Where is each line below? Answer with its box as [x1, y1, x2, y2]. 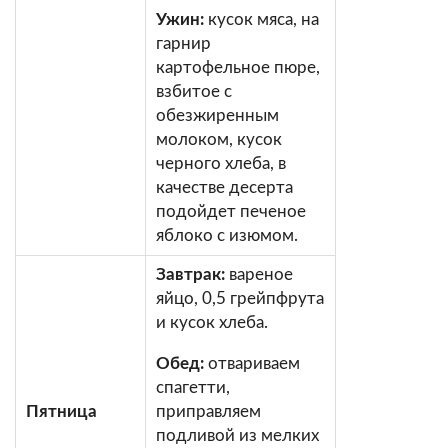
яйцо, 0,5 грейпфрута [156, 289, 324, 307]
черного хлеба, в [156, 154, 286, 172]
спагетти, [156, 378, 230, 396]
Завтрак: [156, 265, 225, 283]
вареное [225, 265, 293, 283]
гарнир [156, 34, 211, 52]
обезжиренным [156, 106, 279, 124]
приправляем [156, 402, 261, 420]
